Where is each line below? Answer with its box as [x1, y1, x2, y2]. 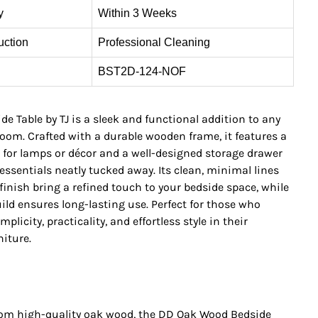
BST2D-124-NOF [97, 65, 186, 78]
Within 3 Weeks [97, 7, 177, 20]
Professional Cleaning [97, 36, 210, 49]
